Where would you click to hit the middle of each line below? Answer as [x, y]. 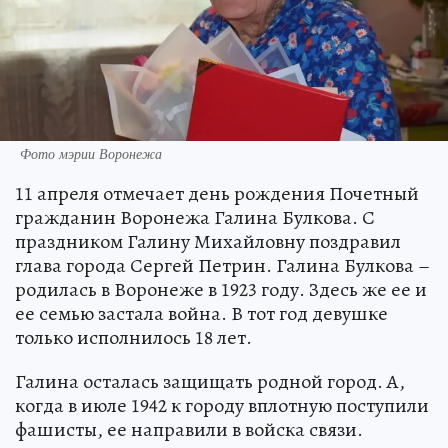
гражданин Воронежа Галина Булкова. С [195, 218]
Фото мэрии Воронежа [91, 154]
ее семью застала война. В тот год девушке [201, 314]
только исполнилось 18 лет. [133, 338]
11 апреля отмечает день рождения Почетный [217, 194]
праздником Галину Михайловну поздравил [208, 242]
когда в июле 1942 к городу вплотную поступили [222, 406]
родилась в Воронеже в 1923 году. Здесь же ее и [221, 290]
